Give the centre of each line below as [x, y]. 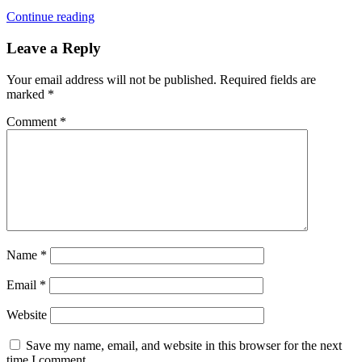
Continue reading [51, 17]
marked [27, 94]
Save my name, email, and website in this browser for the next [184, 345]
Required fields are [268, 79]
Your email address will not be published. [112, 79]
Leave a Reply [54, 48]
